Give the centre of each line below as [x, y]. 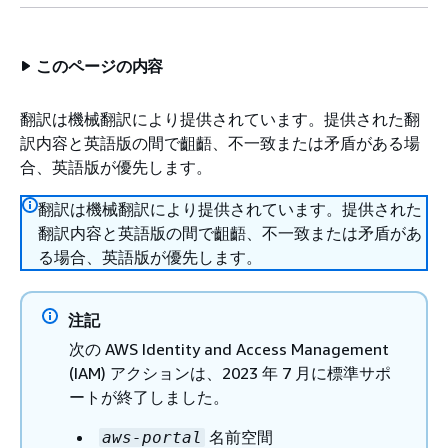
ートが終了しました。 [149, 397]
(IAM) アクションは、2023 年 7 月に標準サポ [230, 373]
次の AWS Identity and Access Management [229, 349]
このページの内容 [100, 66]
